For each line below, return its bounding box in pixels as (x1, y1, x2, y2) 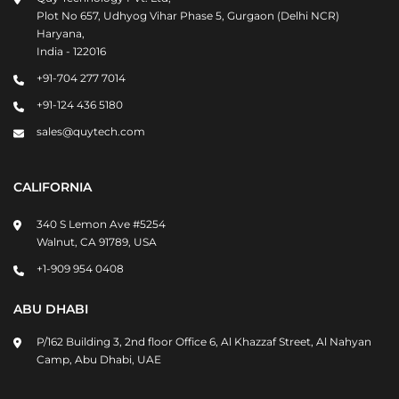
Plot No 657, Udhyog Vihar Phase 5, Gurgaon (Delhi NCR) (37, 9, 339, 23)
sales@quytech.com (37, 125, 145, 139)
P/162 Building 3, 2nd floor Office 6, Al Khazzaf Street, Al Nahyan (37, 334, 371, 348)
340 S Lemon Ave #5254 (37, 217, 166, 232)
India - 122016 (37, 45, 106, 59)
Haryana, (37, 27, 85, 41)
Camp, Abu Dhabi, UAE (37, 352, 161, 366)
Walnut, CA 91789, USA (37, 235, 157, 249)
